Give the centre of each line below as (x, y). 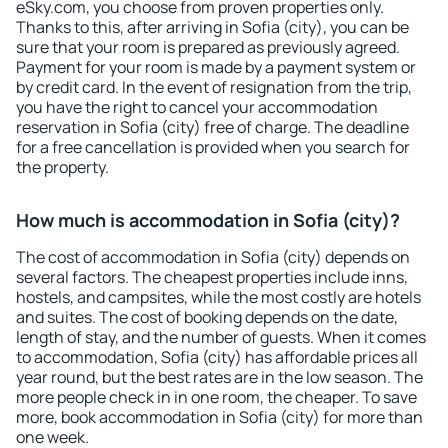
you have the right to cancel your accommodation (197, 107)
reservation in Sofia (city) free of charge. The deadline (212, 127)
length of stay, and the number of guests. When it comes (221, 337)
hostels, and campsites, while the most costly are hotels (218, 297)
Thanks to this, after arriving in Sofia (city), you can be (212, 27)
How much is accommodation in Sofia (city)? (208, 220)
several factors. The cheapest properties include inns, (212, 277)
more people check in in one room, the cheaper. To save (216, 397)
